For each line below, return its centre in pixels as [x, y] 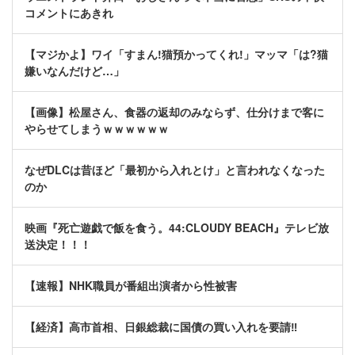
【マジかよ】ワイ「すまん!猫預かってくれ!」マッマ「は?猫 [176, 54]
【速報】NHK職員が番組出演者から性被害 [131, 286]
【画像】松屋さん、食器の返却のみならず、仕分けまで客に [174, 112]
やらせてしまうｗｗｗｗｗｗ [97, 129]
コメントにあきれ [69, 13]
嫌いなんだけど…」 [74, 71]
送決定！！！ [58, 244]
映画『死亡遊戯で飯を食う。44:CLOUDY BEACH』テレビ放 [177, 228]
